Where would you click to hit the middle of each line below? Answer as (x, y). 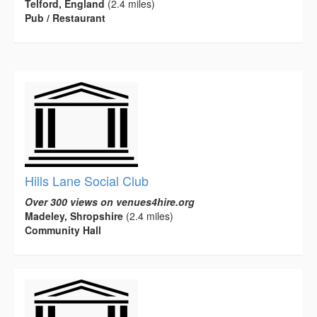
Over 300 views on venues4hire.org (110, 202)
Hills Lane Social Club (87, 181)
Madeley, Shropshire (74, 216)
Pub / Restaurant (65, 18)
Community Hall (63, 230)
